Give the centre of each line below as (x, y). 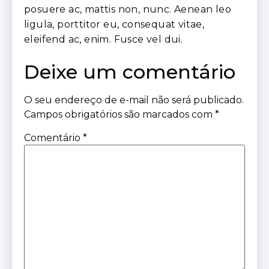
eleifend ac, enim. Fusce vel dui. (104, 40)
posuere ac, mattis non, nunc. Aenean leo (128, 10)
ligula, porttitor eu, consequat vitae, (114, 25)
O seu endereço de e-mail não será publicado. (134, 100)
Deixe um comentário (130, 71)
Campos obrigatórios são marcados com (119, 114)
